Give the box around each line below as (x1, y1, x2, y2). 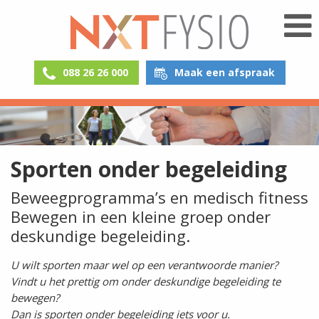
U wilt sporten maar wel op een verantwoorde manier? (11, 258, 281, 273)
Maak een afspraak (174, 66, 275, 79)
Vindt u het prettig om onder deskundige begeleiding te (11, 274, 281, 289)
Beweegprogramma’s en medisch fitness (11, 186, 308, 208)
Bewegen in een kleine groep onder (11, 205, 271, 227)
